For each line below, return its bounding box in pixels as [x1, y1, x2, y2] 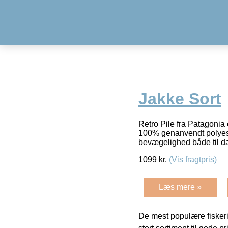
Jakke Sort [138, 90, 221, 108]
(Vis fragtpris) [169, 155, 217, 164]
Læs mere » [159, 182, 202, 191]
